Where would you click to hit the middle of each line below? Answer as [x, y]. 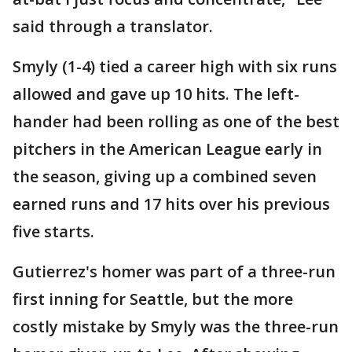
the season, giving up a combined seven [165, 177]
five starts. [53, 232]
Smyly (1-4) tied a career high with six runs [175, 67]
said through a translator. [113, 27]
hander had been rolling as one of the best [176, 122]
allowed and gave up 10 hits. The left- [156, 94]
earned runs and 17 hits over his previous [171, 204]
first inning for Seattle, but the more [153, 299]
